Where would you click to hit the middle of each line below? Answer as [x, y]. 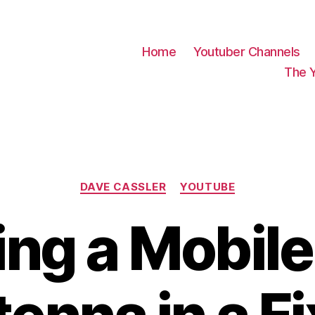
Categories [188, 180]
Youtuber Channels [247, 52]
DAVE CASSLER [123, 186]
